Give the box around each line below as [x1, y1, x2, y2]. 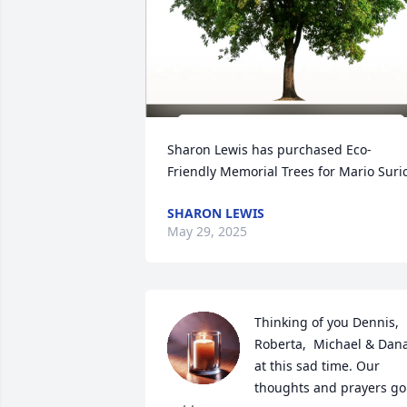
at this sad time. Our [254, 357, 380, 374]
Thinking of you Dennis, [254, 313, 399, 331]
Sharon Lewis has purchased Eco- [167, 141, 372, 158]
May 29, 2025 [167, 223, 247, 240]
